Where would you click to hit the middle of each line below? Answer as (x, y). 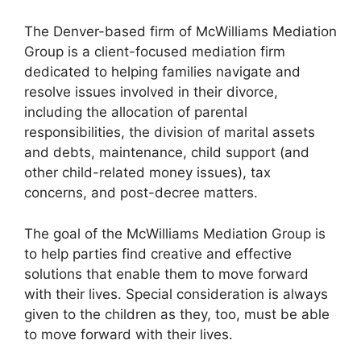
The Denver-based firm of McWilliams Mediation (180, 31)
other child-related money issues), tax (147, 172)
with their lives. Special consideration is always (176, 294)
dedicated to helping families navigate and (162, 72)
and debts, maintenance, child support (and (167, 152)
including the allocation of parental (136, 112)
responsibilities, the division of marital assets (170, 132)
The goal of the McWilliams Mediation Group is (175, 233)
